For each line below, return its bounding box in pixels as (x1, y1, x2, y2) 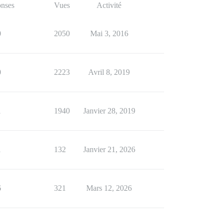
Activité (97, 1, 121, 9)
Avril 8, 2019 (88, 68, 130, 76)
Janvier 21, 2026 (83, 145, 135, 154)
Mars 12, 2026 (86, 184, 132, 192)
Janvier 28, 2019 (83, 107, 135, 115)
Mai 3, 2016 (90, 29, 128, 38)
